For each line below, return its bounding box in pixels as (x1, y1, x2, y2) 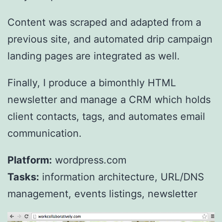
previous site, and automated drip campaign (7, 33, 213, 46)
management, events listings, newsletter (7, 188, 197, 200)
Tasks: (7, 171, 39, 183)
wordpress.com (52, 154, 126, 166)
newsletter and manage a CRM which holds (7, 94, 211, 106)
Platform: (7, 154, 52, 166)
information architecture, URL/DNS (39, 171, 204, 183)
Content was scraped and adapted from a (7, 16, 201, 29)
